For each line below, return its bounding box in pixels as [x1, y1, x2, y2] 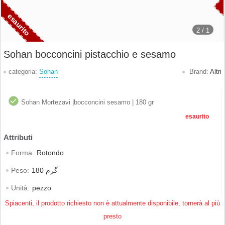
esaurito [185, 113, 209, 120]
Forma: [11, 149, 34, 157]
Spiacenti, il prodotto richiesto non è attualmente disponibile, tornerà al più [5, 199, 220, 207]
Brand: [187, 68, 210, 75]
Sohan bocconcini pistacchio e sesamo [4, 49, 176, 60]
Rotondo [37, 149, 64, 157]
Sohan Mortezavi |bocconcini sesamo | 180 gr [21, 98, 154, 106]
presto [103, 212, 122, 220]
